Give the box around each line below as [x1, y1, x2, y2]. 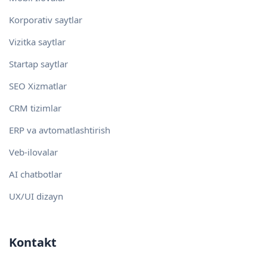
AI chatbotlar [9, 168, 62, 181]
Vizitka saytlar [9, 36, 66, 48]
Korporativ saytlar [9, 14, 82, 26]
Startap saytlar [9, 58, 68, 70]
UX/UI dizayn [9, 190, 63, 203]
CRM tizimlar [9, 102, 61, 114]
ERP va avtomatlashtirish [9, 124, 110, 136]
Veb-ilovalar [9, 146, 58, 159]
